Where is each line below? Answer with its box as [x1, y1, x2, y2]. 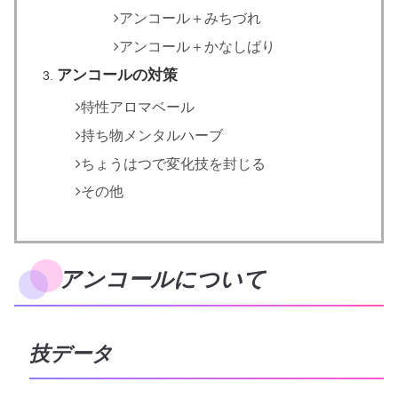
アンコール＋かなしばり [119, 39, 276, 55]
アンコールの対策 [56, 66, 178, 84]
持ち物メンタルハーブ [81, 127, 224, 143]
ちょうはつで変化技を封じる [81, 155, 267, 171]
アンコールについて [59, 267, 266, 292]
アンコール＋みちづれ [119, 11, 262, 27]
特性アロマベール [81, 99, 195, 115]
